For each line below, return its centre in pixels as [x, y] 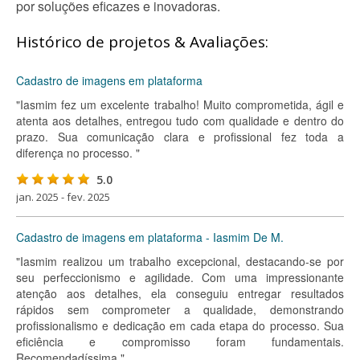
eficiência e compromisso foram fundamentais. [180, 342]
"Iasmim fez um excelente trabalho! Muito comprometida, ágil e [180, 104]
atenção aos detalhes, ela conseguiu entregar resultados [180, 293]
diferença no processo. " [78, 153]
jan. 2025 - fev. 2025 [63, 197]
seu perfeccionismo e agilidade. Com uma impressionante [180, 277]
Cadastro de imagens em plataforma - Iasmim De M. [150, 237]
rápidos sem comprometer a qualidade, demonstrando [180, 309]
